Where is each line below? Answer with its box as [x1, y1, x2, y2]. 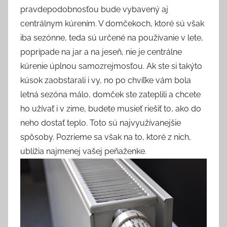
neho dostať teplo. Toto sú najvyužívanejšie [20, 118, 181, 128]
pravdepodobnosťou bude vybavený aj [20, 5, 168, 15]
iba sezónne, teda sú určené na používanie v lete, [20, 33, 203, 43]
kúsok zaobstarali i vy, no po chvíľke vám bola [20, 75, 191, 86]
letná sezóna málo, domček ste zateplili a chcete [20, 90, 201, 100]
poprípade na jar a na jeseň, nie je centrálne [20, 47, 182, 57]
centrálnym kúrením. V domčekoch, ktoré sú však [20, 19, 204, 29]
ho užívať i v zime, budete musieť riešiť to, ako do [20, 104, 201, 114]
